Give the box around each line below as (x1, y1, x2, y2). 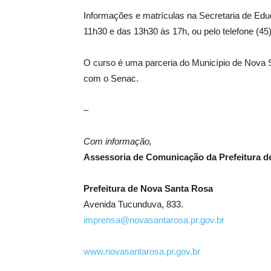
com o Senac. (83, 73, 139, 83)
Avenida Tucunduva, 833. (83, 199, 183, 209)
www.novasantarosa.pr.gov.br (83, 246, 200, 256)
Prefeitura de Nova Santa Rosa (83, 183, 213, 194)
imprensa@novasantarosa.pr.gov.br (83, 215, 224, 225)
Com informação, (83, 136, 152, 146)
